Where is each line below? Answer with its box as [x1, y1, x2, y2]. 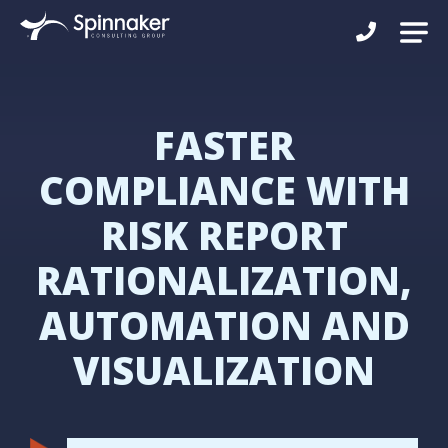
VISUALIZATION [73, 344, 375, 396]
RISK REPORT [100, 209, 348, 261]
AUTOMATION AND [38, 299, 410, 351]
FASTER [153, 119, 295, 171]
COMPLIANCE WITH [38, 164, 410, 216]
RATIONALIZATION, [36, 254, 412, 306]
